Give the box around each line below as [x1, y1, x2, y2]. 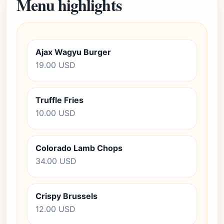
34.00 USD [35, 156, 76, 166]
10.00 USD [35, 108, 75, 118]
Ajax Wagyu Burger [35, 47, 111, 57]
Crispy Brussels [35, 191, 97, 201]
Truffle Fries [35, 95, 83, 105]
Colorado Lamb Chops [35, 143, 122, 153]
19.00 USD [35, 60, 75, 70]
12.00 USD [35, 204, 75, 214]
